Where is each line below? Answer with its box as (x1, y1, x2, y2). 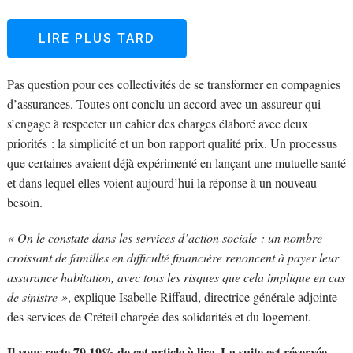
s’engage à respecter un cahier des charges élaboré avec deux (6, 115, 308, 132)
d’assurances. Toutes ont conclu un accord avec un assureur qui (6, 95, 321, 113)
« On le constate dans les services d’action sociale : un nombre (6, 229, 322, 247)
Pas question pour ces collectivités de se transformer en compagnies (6, 76, 340, 93)
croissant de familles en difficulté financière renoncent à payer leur (6, 249, 339, 266)
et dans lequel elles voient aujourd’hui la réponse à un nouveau (6, 174, 317, 191)
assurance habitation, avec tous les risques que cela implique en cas (6, 269, 345, 286)
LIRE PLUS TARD (38, 31, 155, 46)
